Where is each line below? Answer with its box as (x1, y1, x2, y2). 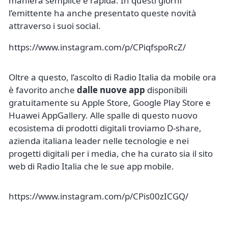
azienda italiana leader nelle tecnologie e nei (9, 134, 189, 147)
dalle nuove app (77, 83, 145, 96)
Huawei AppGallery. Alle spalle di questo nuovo (9, 109, 197, 121)
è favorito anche (9, 83, 77, 96)
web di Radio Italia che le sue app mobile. (9, 160, 174, 172)
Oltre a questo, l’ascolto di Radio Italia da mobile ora (9, 71, 216, 83)
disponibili (145, 83, 187, 96)
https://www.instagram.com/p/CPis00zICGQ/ (9, 190, 188, 202)
